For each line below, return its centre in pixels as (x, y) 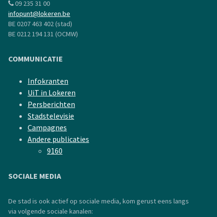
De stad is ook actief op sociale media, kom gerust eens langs (99, 201)
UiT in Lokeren (52, 93)
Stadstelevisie (51, 116)
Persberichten (51, 104)
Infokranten (48, 81)
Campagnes (47, 127)
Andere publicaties (58, 139)
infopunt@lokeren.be (39, 14)
